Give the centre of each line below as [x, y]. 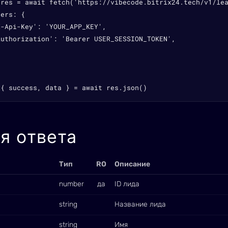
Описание [132, 164]
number [72, 184]
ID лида [127, 184]
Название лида [140, 204]
